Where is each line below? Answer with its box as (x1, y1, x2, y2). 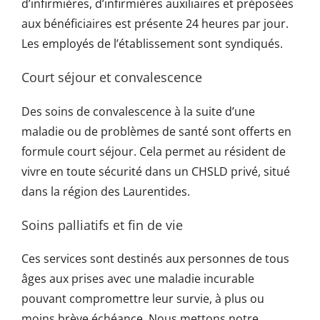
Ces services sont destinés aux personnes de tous (21, 251, 289, 267)
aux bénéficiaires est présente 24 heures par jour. (21, 15, 289, 31)
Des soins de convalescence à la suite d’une (21, 103, 255, 119)
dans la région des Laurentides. (21, 183, 190, 199)
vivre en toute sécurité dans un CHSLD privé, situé (21, 163, 290, 179)
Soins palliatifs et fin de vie (21, 216, 183, 234)
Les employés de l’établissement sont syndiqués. (21, 35, 283, 51)
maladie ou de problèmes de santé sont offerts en (21, 123, 291, 139)
